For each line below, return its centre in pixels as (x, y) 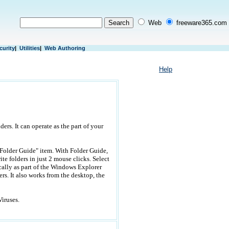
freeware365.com (201, 23)
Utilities (29, 48)
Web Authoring (65, 48)
